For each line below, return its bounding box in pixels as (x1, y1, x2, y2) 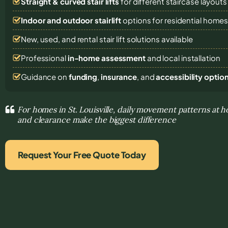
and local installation (145, 52, 220, 63)
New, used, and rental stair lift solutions (21, 34, 161, 44)
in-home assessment (67, 52, 146, 63)
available (161, 34, 193, 44)
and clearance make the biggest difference (17, 114, 176, 125)
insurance (100, 71, 137, 81)
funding (68, 71, 98, 81)
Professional (21, 52, 68, 63)
